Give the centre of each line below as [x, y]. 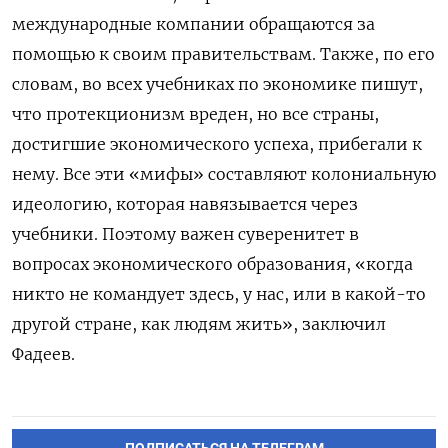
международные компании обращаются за [193, 24]
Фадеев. [43, 354]
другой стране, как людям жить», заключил [199, 324]
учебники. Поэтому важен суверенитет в [185, 234]
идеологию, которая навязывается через [185, 204]
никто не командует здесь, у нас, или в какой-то [219, 294]
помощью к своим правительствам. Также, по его [223, 54]
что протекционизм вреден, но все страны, [195, 114]
